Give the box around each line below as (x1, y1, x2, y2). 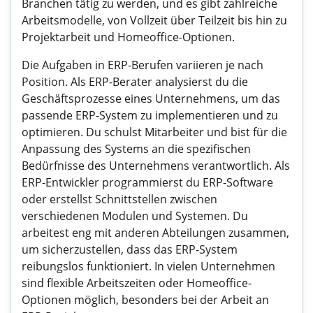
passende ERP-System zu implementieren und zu (22, 108, 278, 123)
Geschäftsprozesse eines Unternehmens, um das (22, 91, 280, 106)
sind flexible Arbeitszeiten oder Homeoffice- (22, 275, 252, 291)
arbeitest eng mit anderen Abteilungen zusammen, (22, 225, 289, 240)
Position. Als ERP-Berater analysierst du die (22, 74, 248, 89)
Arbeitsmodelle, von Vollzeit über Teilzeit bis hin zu (22, 13, 287, 28)
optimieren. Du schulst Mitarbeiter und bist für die (22, 124, 287, 140)
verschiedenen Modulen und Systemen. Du (22, 208, 248, 224)
